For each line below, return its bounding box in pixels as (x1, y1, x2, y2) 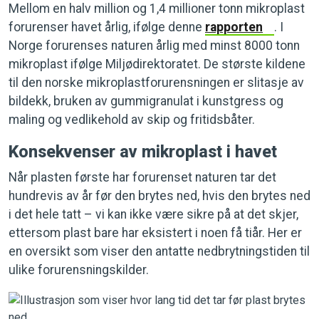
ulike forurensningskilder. (9, 262, 149, 277)
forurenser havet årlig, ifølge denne (9, 19, 205, 34)
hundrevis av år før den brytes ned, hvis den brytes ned (9, 188, 310, 203)
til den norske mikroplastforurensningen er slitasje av (9, 75, 304, 90)
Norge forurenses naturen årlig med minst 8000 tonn (9, 38, 300, 53)
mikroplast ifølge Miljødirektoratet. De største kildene (9, 56, 305, 71)
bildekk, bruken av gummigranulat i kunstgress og (9, 93, 283, 108)
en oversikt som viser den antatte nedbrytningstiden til (9, 244, 310, 258)
